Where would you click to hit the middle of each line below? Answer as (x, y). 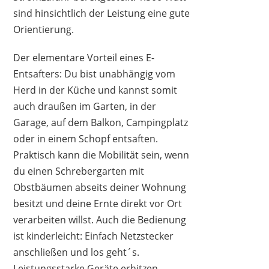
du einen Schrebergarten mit (79, 171)
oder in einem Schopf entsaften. (86, 138)
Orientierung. (44, 29)
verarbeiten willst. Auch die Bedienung (100, 219)
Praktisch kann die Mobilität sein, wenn (101, 155)
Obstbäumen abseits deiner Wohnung (100, 187)
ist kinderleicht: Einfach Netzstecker (94, 236)
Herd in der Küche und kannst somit (95, 90)
